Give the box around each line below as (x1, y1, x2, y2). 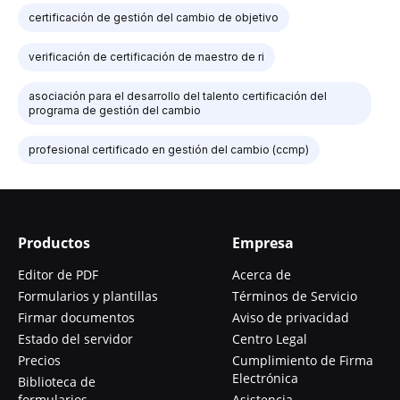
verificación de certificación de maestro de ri (29, 50, 264, 63)
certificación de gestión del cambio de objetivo (29, 11, 279, 24)
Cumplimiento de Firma (232, 352, 373, 369)
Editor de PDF (18, 266, 98, 283)
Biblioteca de (18, 373, 96, 390)
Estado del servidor (18, 330, 133, 347)
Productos (18, 233, 90, 253)
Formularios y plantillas (18, 287, 158, 304)
